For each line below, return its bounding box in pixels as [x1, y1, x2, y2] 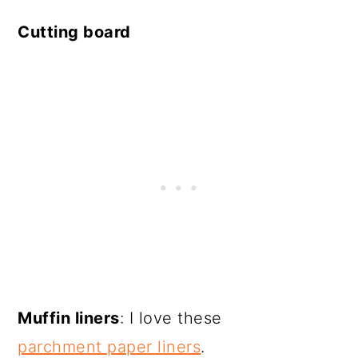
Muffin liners [18, 308, 120, 328]
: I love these [119, 308, 222, 328]
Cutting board [18, 22, 131, 42]
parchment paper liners [18, 336, 201, 356]
